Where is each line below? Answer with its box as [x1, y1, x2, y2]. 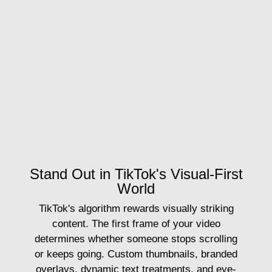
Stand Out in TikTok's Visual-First [29, 166, 243, 183]
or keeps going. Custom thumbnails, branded [35, 248, 237, 260]
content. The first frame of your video [52, 218, 220, 230]
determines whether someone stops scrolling [35, 233, 237, 245]
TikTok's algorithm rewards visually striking [38, 203, 234, 215]
